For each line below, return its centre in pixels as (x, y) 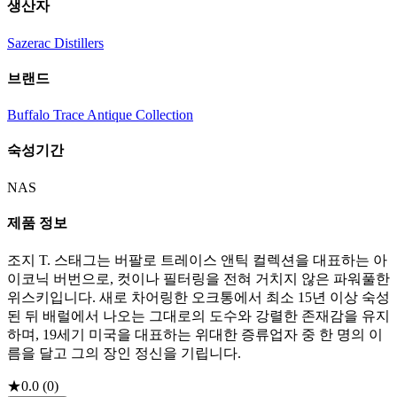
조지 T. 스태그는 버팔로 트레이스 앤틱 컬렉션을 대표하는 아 (197, 261)
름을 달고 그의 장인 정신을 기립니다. (124, 354)
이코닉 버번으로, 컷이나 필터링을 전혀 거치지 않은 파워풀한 (198, 279)
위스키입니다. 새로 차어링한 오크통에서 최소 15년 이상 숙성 (198, 298)
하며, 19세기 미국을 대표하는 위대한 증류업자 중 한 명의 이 (195, 335)
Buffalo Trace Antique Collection (100, 115)
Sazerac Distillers (55, 43)
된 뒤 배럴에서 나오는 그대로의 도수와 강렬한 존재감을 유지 (198, 316)
